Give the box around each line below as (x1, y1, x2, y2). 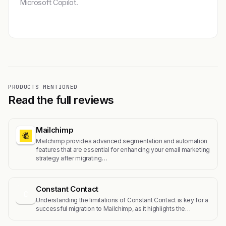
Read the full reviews (8, 93, 114, 107)
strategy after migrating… (36, 154, 107, 162)
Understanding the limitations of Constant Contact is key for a (36, 196, 208, 204)
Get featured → (29, 14, 82, 23)
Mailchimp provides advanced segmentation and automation (36, 137, 208, 145)
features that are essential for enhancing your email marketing (36, 146, 210, 154)
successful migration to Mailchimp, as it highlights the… (36, 205, 191, 213)
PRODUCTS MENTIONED (8, 83, 78, 91)
